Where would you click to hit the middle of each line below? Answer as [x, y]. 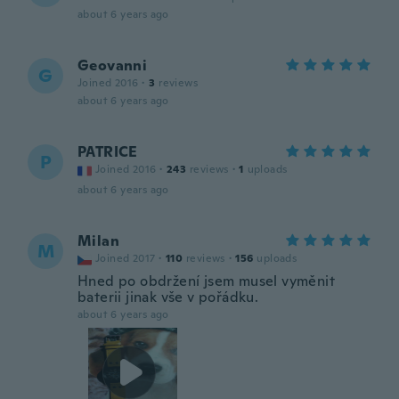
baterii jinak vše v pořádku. [168, 297]
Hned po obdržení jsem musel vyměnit [206, 281]
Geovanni [113, 65]
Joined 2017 [126, 258]
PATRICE [108, 152]
